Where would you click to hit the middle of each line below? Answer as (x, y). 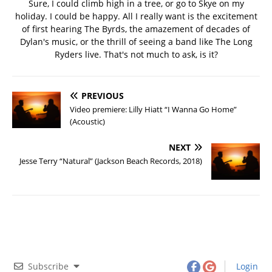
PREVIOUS (103, 95)
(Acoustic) (87, 121)
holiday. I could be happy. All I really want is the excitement (136, 16)
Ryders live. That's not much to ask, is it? (136, 54)
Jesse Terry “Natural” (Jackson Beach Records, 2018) (111, 161)
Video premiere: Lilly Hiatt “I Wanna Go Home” (153, 109)
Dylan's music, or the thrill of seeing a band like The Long (136, 41)
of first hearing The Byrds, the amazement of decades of (136, 29)
